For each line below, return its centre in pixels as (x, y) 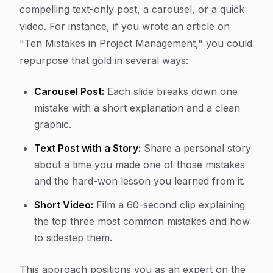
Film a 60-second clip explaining (169, 205)
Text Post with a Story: (87, 148)
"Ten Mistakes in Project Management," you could (136, 43)
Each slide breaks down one (171, 91)
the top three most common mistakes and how (142, 221)
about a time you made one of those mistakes (140, 165)
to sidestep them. (73, 238)
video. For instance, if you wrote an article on (125, 26)
